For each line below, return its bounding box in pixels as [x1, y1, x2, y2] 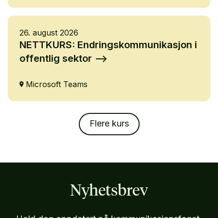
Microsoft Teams [26, 79, 88, 89]
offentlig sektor [19, 53, 92, 64]
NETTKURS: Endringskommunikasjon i [19, 39, 197, 51]
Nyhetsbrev [70, 183, 148, 199]
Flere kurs [89, 118, 129, 128]
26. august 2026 [19, 28, 78, 37]
